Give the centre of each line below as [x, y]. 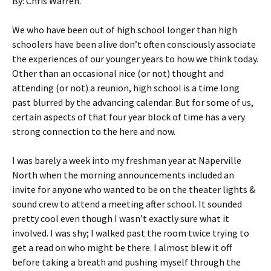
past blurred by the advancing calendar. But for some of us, [133, 102]
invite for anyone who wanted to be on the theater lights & [134, 189]
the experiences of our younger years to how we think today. [135, 59]
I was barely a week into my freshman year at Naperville [127, 160]
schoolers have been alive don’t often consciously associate [134, 44]
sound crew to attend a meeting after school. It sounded [127, 204]
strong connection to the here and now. [94, 131]
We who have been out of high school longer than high [125, 30]
